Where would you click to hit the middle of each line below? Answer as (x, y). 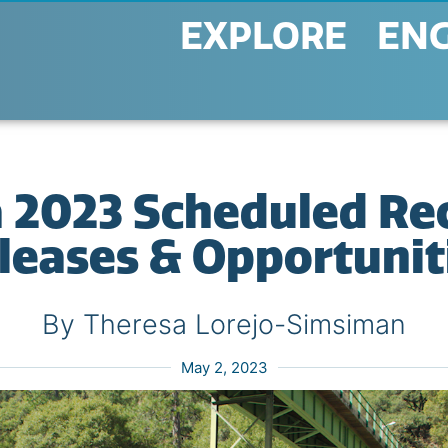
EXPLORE (263, 36)
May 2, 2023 (224, 367)
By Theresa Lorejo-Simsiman (224, 324)
